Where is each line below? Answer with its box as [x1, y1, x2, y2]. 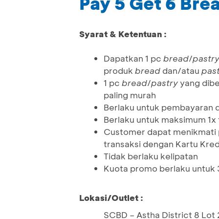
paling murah [104, 89, 156, 101]
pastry [151, 77, 178, 88]
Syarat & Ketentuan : [79, 28, 167, 40]
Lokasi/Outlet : [79, 192, 143, 203]
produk [104, 65, 135, 76]
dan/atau [160, 65, 201, 76]
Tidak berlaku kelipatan [104, 151, 198, 162]
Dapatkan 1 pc [104, 53, 163, 64]
